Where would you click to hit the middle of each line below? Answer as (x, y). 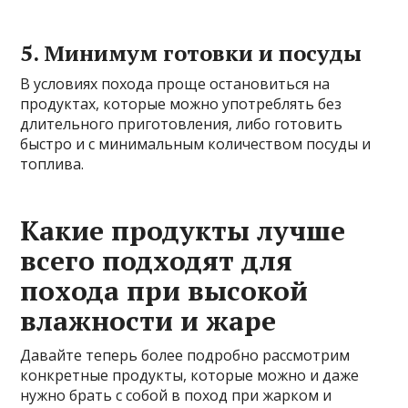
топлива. (52, 164)
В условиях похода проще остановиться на (175, 84)
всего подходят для (157, 261)
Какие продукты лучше (183, 231)
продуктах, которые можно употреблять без (181, 104)
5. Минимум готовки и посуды (191, 53)
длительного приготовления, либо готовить (182, 124)
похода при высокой (164, 291)
